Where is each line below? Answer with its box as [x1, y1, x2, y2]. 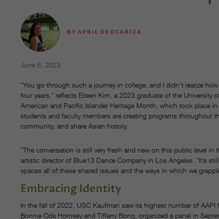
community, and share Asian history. [21, 122, 128, 131]
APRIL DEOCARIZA [78, 28, 142, 36]
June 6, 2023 [21, 61, 61, 69]
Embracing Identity [21, 181, 124, 197]
